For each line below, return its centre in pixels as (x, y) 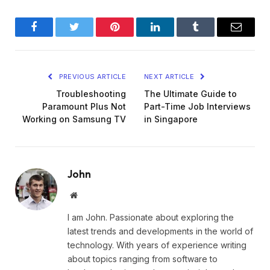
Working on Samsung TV (74, 119)
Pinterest (133, 36)
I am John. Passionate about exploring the (151, 217)
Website (90, 194)
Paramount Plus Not (84, 106)
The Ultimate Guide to (190, 93)
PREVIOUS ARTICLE (91, 76)
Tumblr (211, 36)
